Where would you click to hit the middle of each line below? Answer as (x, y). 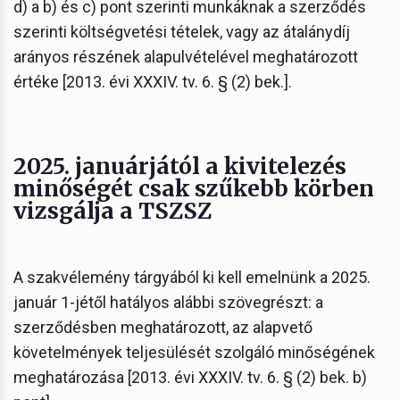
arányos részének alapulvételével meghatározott (186, 56)
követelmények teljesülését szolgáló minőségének (194, 352)
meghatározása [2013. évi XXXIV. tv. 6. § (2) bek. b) (190, 377)
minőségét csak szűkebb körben (194, 188)
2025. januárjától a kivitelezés (180, 166)
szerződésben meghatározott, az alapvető (163, 327)
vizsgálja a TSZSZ (115, 210)
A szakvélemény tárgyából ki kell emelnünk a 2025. (192, 277)
